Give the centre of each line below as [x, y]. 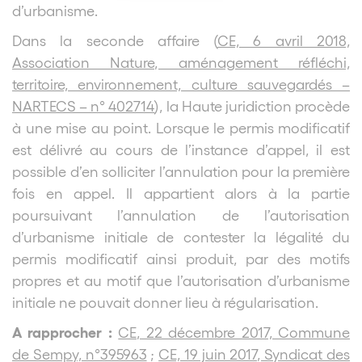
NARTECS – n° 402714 [84, 105]
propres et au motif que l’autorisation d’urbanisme [181, 280]
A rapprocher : [65, 331]
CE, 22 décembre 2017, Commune [234, 331]
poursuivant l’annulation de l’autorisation [181, 214]
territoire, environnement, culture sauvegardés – [181, 83]
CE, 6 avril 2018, [284, 40]
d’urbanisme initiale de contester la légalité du [181, 236]
